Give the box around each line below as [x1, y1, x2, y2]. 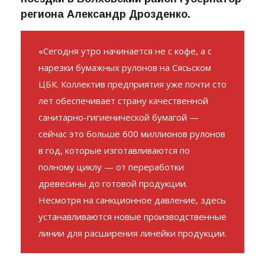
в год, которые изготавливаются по [38, 169, 190, 182]
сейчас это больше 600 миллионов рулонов [38, 153, 225, 165]
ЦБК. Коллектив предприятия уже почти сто [38, 103, 227, 115]
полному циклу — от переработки [38, 186, 184, 198]
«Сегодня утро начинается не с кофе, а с [38, 70, 212, 82]
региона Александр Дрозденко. [21, 33, 190, 46]
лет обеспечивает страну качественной [38, 119, 208, 132]
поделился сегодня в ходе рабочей [21, 2, 214, 15]
